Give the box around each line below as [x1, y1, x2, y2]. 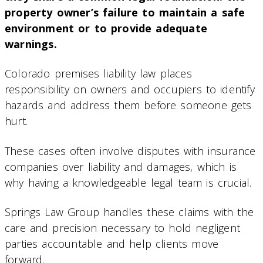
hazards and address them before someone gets [5, 98, 252, 113]
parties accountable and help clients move [5, 236, 219, 251]
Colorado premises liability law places [5, 66, 192, 81]
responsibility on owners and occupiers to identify [5, 82, 255, 97]
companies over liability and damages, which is [5, 159, 237, 174]
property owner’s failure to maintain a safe [5, 5, 245, 19]
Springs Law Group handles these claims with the [5, 204, 254, 219]
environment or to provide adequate [5, 21, 208, 35]
